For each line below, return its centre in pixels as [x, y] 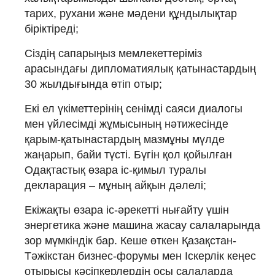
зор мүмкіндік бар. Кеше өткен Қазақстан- [130, 240]
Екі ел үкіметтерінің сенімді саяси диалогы [134, 108]
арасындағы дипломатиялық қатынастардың [140, 68]
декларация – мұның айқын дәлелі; [115, 185]
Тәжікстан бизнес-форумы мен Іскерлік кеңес [140, 256]
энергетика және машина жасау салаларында [142, 225]
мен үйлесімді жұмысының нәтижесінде [126, 124]
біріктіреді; [52, 29]
